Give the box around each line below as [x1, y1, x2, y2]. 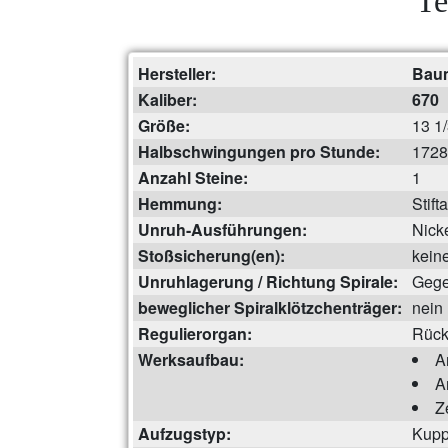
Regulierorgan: [138, 322, 252, 346]
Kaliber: [138, 88, 197, 112]
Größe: [138, 114, 190, 138]
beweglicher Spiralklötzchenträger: [138, 296, 402, 320]
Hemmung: [138, 192, 222, 216]
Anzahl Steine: [138, 166, 248, 190]
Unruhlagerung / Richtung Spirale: [138, 270, 398, 294]
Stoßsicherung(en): [138, 244, 285, 268]
